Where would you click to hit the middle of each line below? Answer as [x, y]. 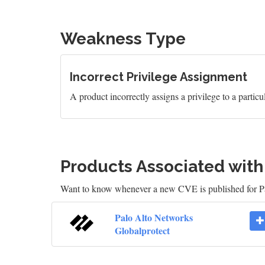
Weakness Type [123, 38]
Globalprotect [142, 230]
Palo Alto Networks [153, 217]
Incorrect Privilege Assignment [159, 77]
